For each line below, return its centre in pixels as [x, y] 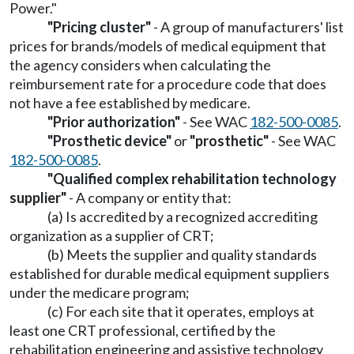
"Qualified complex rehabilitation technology [192, 179]
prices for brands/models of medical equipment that [168, 46]
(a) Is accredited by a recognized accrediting [183, 217]
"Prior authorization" [114, 122]
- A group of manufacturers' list [247, 27]
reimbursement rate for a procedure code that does [168, 84]
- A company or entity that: [149, 198]
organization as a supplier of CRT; [112, 235]
